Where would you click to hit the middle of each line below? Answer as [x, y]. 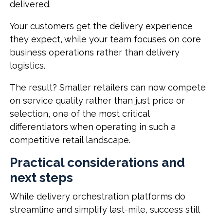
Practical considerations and [97, 162]
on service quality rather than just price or [97, 100]
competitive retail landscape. [71, 140]
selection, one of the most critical [80, 113]
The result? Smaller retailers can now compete [108, 87]
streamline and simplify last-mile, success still [105, 209]
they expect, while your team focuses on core [105, 39]
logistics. [29, 65]
